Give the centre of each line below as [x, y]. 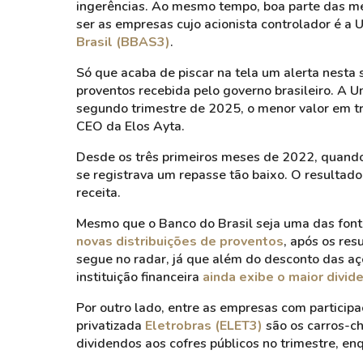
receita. [98, 193]
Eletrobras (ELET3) [204, 326]
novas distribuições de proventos [180, 241]
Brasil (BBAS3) [123, 42]
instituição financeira [139, 277]
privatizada [111, 326]
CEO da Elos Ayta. [132, 126]
